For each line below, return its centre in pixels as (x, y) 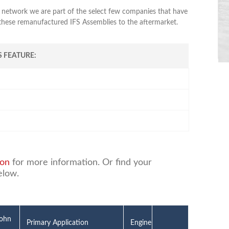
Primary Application (58, 223)
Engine (141, 223)
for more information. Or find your (81, 162)
